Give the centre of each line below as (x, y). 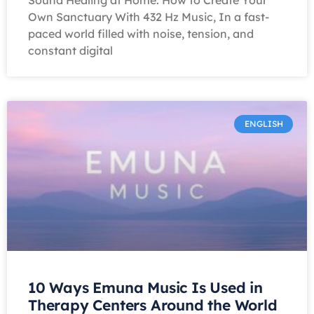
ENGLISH (264, 124)
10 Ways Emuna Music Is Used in (145, 287)
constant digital (70, 50)
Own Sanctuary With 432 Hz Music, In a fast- (149, 17)
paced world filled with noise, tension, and (141, 34)
